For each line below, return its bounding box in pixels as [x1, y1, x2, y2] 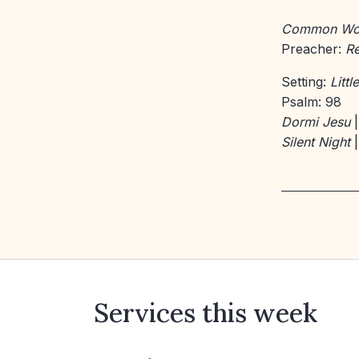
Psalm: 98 [281, 94, 341, 110]
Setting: [281, 74, 330, 90]
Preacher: [281, 41, 345, 57]
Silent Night [281, 134, 350, 150]
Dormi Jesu [281, 114, 350, 130]
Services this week [94, 296, 317, 329]
